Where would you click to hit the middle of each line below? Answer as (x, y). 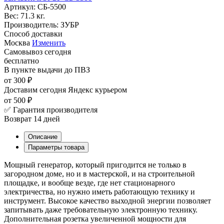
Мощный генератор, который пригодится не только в (95, 164)
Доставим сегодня (35, 89)
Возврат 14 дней (32, 118)
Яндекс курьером (97, 89)
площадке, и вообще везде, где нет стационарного (89, 182)
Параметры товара (56, 147)
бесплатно (21, 60)
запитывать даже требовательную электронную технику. (101, 209)
